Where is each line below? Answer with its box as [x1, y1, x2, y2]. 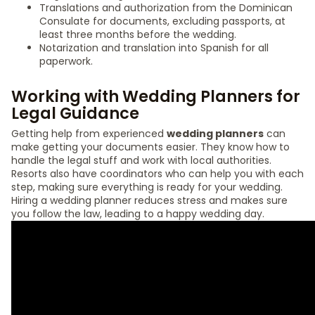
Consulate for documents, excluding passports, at [39, 14, 285, 28]
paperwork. [39, 54, 93, 68]
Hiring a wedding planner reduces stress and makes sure [11, 193, 288, 207]
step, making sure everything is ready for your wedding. [11, 180, 283, 194]
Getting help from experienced [11, 127, 167, 141]
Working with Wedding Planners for [11, 85, 300, 108]
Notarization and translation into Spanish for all [39, 41, 269, 55]
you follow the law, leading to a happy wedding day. [11, 207, 264, 221]
